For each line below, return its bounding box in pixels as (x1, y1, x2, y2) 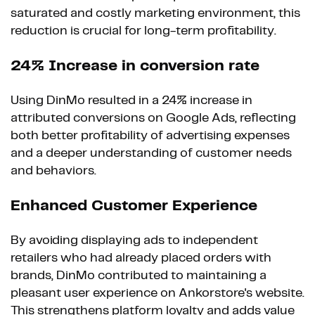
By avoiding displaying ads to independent (11, 233, 258, 247)
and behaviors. (11, 164, 96, 177)
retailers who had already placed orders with (11, 251, 271, 264)
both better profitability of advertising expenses (11, 129, 290, 142)
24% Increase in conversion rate (11, 58, 259, 73)
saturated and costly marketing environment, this (11, 6, 300, 20)
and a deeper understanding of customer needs (11, 146, 292, 160)
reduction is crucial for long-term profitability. (11, 24, 276, 37)
